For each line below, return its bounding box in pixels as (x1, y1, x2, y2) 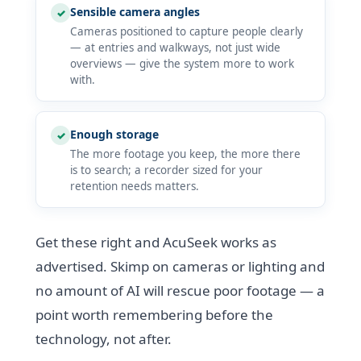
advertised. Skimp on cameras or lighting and (35, 256, 326, 276)
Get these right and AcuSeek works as (35, 232, 277, 251)
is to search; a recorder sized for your (70, 162, 263, 177)
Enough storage (70, 126, 160, 142)
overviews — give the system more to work (70, 56, 295, 71)
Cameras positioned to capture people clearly (70, 23, 304, 39)
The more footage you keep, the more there (70, 146, 301, 161)
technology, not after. (35, 329, 172, 348)
